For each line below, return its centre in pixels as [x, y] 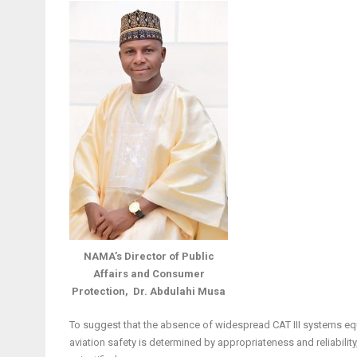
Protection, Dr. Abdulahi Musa [149, 291]
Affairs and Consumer [149, 274]
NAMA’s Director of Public [149, 256]
